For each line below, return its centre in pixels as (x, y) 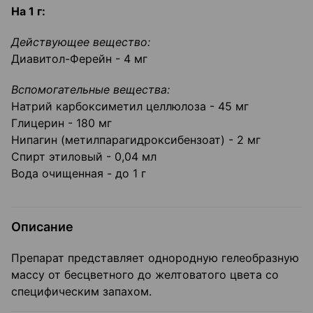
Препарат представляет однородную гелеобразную (155, 258)
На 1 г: (28, 12)
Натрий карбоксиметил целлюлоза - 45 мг (130, 107)
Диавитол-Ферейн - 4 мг (79, 59)
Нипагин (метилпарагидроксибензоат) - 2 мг (136, 140)
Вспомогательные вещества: (90, 90)
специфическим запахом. (81, 292)
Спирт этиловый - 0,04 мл (84, 157)
